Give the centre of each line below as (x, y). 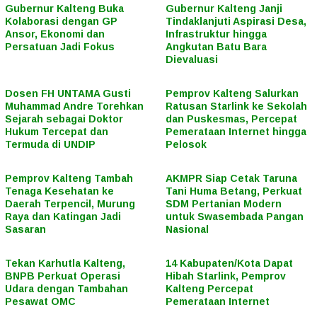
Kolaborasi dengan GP (61, 22)
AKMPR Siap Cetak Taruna (231, 179)
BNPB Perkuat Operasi (63, 276)
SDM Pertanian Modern (224, 204)
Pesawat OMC (40, 302)
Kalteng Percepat (209, 289)
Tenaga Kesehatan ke (59, 191)
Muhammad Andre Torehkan (74, 106)
